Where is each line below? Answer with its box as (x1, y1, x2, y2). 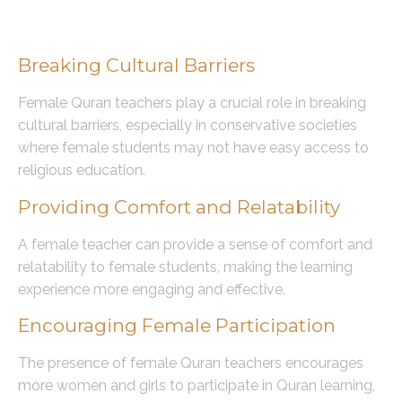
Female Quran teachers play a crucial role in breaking (18, 94, 366, 112)
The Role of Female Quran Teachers (18, 15, 380, 41)
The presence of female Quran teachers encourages (18, 354, 363, 371)
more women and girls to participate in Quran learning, (18, 376, 375, 394)
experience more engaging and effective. (18, 280, 285, 298)
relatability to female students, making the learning (18, 258, 353, 275)
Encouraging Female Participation (18, 313, 336, 336)
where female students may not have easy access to (18, 139, 369, 157)
